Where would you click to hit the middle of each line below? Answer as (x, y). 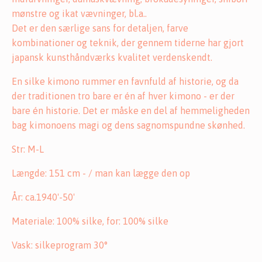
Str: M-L (28, 149)
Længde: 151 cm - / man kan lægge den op (101, 173)
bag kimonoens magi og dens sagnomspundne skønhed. (128, 125)
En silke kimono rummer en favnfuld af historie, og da (125, 82)
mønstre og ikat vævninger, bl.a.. (79, 14)
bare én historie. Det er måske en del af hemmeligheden (131, 111)
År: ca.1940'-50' (43, 197)
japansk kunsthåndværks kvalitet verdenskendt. (112, 58)
